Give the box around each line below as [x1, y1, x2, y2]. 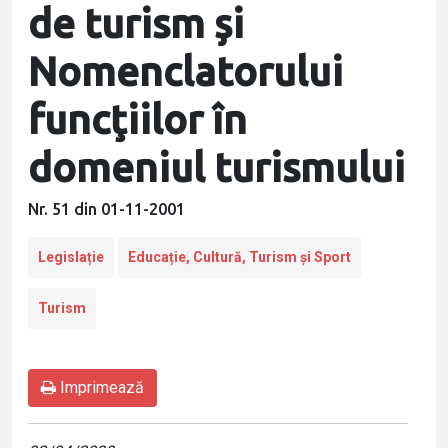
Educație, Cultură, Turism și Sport [128, 249, 351, 265]
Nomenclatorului [28, 49, 343, 94]
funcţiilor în [28, 97, 247, 142]
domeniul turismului [28, 145, 405, 190]
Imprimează [56, 378, 144, 397]
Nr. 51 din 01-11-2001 [28, 200, 185, 218]
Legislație [38, 249, 104, 265]
